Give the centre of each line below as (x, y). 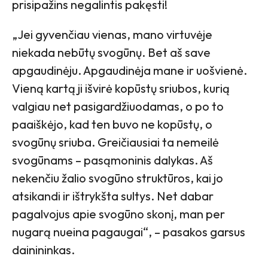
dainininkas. (43, 249)
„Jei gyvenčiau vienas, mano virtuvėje (112, 34)
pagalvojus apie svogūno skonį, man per (118, 214)
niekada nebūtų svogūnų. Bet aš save (111, 52)
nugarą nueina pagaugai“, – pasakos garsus (129, 232)
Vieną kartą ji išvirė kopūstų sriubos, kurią (121, 88)
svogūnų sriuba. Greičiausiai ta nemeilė (115, 142)
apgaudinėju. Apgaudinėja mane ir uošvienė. (130, 70)
